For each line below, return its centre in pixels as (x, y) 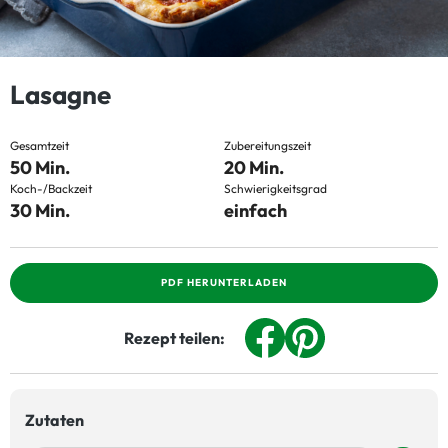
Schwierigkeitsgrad (275, 188)
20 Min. (254, 167)
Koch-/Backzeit (51, 188)
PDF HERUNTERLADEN (224, 282)
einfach (255, 210)
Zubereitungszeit (267, 145)
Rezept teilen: (174, 338)
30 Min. (40, 210)
